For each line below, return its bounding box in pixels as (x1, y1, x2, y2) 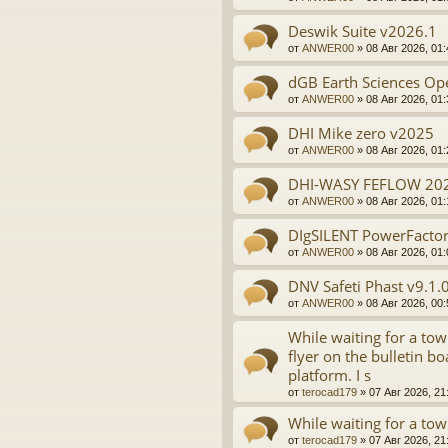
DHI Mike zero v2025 (288, 123, 434, 144)
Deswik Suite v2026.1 (288, 21, 437, 42)
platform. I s (288, 365, 371, 386)
